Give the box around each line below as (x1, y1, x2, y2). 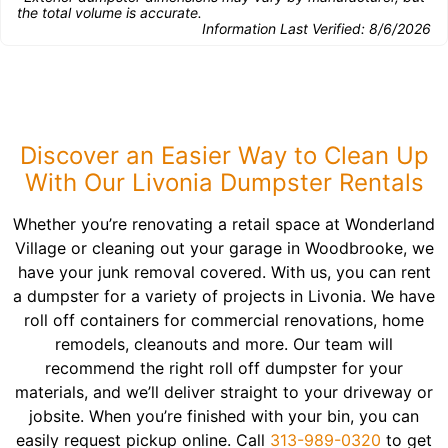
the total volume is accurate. (17, 4, 202, 21)
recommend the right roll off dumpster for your (45, 358, 403, 378)
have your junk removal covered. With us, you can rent (17, 262, 431, 282)
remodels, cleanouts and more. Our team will (55, 334, 393, 354)
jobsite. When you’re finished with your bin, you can (29, 406, 419, 426)
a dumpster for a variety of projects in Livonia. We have (13, 286, 435, 306)
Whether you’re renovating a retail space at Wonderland (13, 214, 435, 234)
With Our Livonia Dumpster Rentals (24, 168, 424, 197)
